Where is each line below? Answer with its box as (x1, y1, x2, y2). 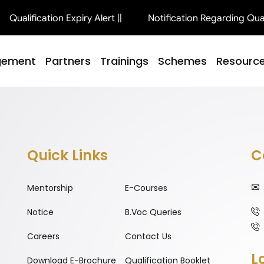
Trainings (100, 53, 148, 68)
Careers (27, 230, 60, 243)
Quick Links (27, 146, 108, 166)
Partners (45, 53, 91, 68)
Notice (27, 206, 54, 219)
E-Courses (124, 182, 167, 194)
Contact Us (124, 230, 171, 243)
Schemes (158, 53, 207, 68)
